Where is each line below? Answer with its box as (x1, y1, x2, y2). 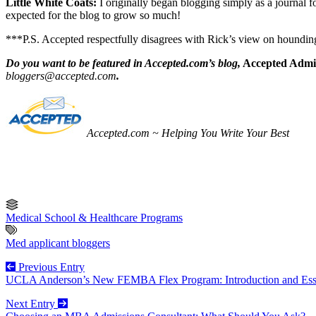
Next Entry (6, 298, 58, 310)
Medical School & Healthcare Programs (6, 212, 183, 224)
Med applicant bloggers (6, 237, 110, 250)
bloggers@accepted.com (6, 70, 116, 83)
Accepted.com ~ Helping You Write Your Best (87, 127, 289, 140)
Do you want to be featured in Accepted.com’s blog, (6, 57, 241, 70)
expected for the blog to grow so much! (6, 9, 181, 22)
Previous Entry (16, 261, 85, 274)
